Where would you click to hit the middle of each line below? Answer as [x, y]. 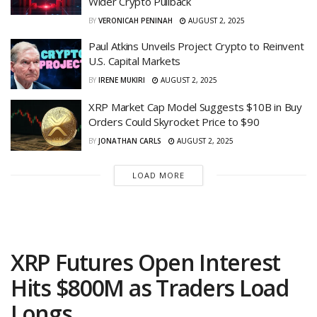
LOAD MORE [158, 175]
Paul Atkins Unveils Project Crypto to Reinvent [196, 46]
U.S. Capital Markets [134, 60]
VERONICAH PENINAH [136, 20]
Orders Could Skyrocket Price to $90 [174, 122]
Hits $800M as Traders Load [150, 287]
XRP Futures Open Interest [145, 262]
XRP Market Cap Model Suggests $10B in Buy [195, 107]
